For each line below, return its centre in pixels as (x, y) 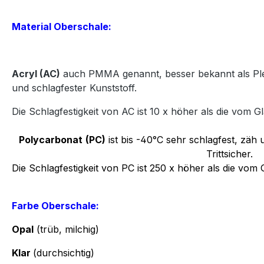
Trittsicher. (231, 154)
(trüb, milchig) (69, 229)
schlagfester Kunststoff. (84, 88)
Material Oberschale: (62, 27)
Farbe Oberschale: (55, 206)
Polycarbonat (51, 140)
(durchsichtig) (64, 253)
